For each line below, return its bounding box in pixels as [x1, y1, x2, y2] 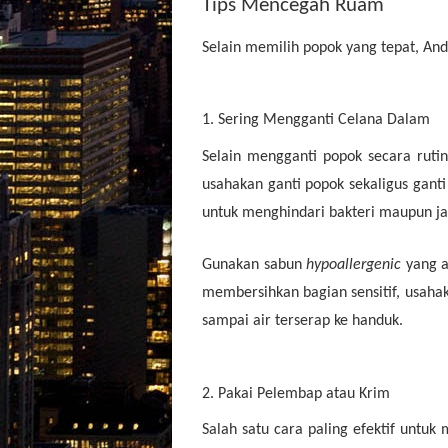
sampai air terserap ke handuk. [202, 313, 403, 330]
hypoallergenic [306, 257, 406, 274]
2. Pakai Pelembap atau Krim [202, 385, 390, 402]
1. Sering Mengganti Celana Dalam [202, 112, 430, 129]
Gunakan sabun [202, 257, 307, 274]
